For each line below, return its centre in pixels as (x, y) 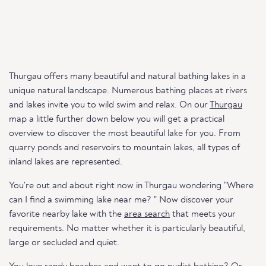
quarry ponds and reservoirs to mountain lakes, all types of (124, 148)
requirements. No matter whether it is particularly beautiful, (127, 229)
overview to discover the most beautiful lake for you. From (125, 134)
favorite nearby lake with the (66, 214)
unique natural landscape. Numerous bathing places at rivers (128, 91)
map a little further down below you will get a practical (117, 119)
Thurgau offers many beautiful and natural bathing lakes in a (127, 77)
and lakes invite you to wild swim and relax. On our (109, 105)
